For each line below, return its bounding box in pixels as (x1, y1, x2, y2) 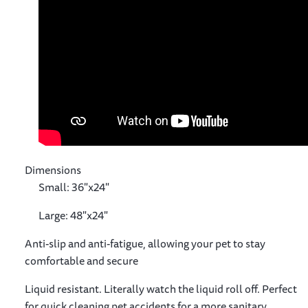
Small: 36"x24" (38, 177, 109, 196)
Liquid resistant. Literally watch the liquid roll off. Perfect (25, 279, 297, 298)
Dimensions (25, 160, 81, 179)
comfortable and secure (25, 251, 138, 269)
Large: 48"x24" (38, 206, 108, 224)
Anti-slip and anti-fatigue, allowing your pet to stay (25, 234, 265, 252)
